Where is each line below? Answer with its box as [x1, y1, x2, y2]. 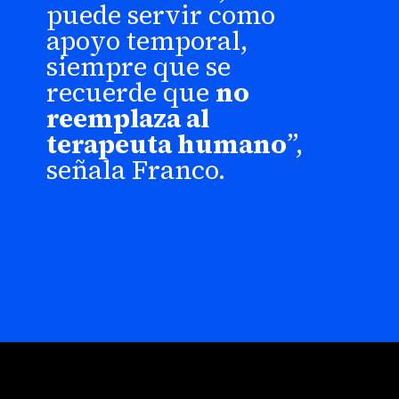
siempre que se [46, 48, 232, 85]
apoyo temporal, [46, 22, 248, 59]
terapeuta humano [46, 126, 288, 162]
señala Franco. [46, 151, 226, 188]
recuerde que [46, 74, 216, 110]
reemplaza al [46, 100, 210, 136]
